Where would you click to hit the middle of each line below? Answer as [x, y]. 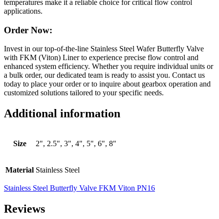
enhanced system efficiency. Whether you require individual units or [109, 66]
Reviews [24, 209]
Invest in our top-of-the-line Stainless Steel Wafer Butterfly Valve [104, 49]
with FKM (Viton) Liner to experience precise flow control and [101, 58]
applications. [23, 11]
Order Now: [28, 30]
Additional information [62, 114]
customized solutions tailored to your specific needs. [84, 93]
